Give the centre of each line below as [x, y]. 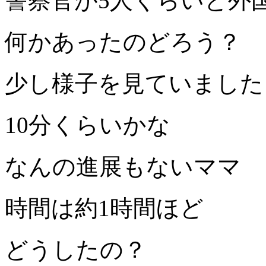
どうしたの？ [76, 250]
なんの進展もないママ [123, 167]
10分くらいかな [88, 125]
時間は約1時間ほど [104, 208]
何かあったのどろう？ [123, 42]
